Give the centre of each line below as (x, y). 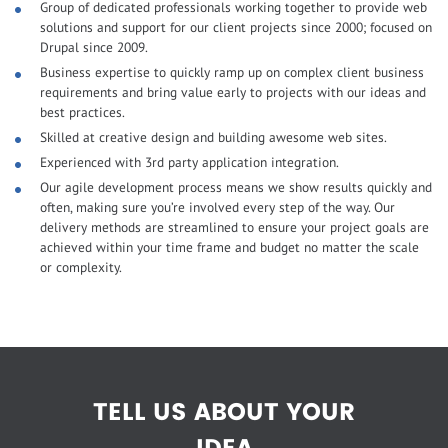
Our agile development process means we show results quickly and (236, 187)
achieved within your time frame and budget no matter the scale (229, 247)
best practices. (82, 112)
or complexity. (81, 267)
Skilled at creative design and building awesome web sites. (213, 137)
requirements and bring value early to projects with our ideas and (233, 92)
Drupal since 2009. (94, 47)
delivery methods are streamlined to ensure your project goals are (234, 227)
